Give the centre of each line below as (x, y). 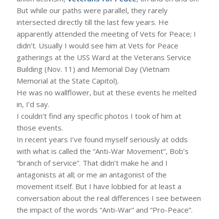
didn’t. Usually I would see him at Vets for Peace (97, 45)
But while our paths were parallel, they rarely (92, 10)
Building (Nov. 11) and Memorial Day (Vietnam (93, 69)
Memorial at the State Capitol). (67, 81)
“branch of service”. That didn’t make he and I (92, 163)
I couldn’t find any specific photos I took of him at (99, 116)
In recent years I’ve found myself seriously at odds (102, 139)
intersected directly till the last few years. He (92, 22)
